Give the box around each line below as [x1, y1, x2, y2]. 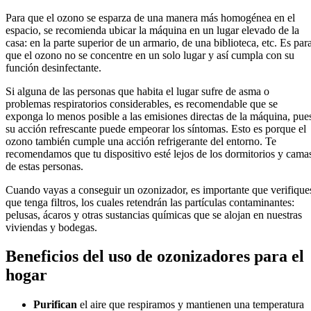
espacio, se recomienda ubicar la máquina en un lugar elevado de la [6, 24, 299, 36]
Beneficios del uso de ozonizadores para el [6, 247, 304, 266]
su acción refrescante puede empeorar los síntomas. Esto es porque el [6, 122, 306, 135]
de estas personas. [6, 160, 83, 172]
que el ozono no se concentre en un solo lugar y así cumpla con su [6, 49, 294, 61]
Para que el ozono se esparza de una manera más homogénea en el [6, 11, 295, 24]
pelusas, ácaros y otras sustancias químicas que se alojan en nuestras [6, 208, 302, 221]
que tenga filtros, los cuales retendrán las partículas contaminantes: [6, 196, 294, 208]
